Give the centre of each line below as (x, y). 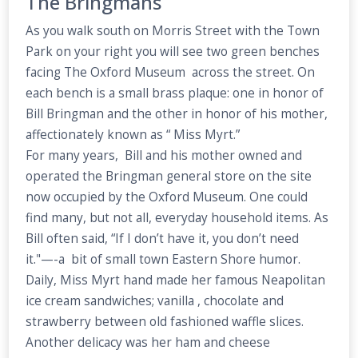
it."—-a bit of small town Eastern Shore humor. (163, 259)
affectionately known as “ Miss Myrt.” (133, 134)
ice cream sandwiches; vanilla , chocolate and (155, 300)
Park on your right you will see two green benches (173, 51)
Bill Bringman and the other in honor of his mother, (177, 113)
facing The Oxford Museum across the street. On (171, 72)
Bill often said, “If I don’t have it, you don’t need (163, 238)
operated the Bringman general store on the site (169, 176)
